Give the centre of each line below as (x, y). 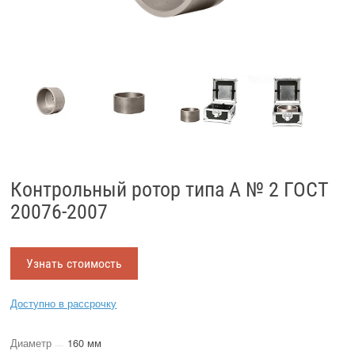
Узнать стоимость (74, 263)
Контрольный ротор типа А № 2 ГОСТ (170, 189)
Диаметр (31, 342)
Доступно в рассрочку (64, 303)
